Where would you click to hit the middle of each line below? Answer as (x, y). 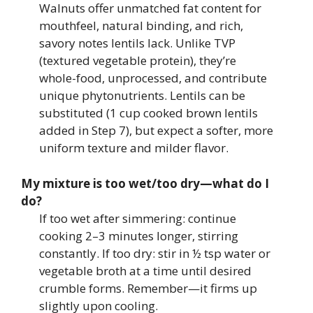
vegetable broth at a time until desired (145, 270)
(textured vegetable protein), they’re (137, 60)
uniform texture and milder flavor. (133, 148)
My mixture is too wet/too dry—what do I (145, 183)
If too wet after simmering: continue (137, 218)
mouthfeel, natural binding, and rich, (141, 26)
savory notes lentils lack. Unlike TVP (137, 43)
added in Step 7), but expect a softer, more (156, 130)
